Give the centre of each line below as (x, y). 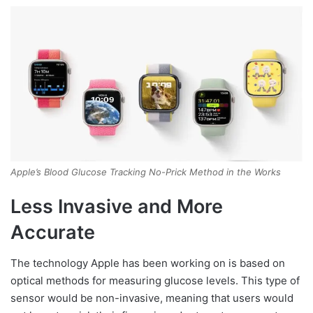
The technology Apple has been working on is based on (148, 263)
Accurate (53, 232)
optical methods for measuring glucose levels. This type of (155, 281)
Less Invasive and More (117, 206)
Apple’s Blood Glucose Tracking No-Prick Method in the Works (146, 172)
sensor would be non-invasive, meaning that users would (152, 298)
